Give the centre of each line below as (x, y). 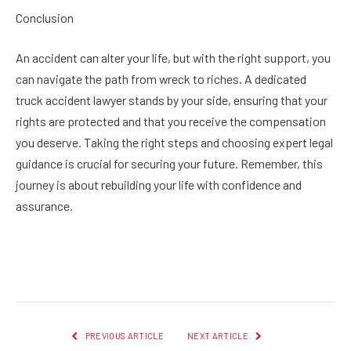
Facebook (51, 271)
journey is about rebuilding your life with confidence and (159, 185)
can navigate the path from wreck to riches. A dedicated (161, 79)
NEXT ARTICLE (219, 336)
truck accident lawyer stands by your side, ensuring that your (172, 100)
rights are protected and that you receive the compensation (171, 121)
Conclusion (45, 17)
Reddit (261, 271)
